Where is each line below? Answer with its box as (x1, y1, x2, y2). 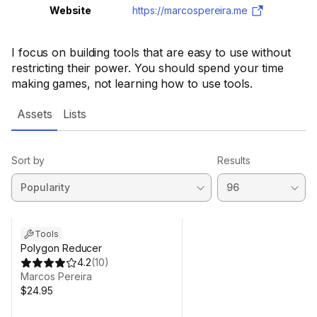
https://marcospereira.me (132, 4, 248, 16)
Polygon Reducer (21, 242, 103, 254)
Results (217, 154, 250, 166)
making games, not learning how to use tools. (11, 76, 253, 91)
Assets (17, 107, 52, 121)
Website (49, 4, 92, 16)
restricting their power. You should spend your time (11, 61, 284, 75)
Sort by (11, 154, 45, 166)
